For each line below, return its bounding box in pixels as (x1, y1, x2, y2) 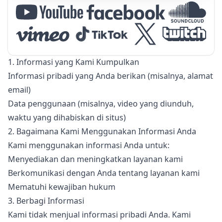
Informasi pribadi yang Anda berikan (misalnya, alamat (8, 70, 213, 81)
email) (8, 84, 31, 95)
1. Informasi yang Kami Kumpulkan (8, 56, 139, 67)
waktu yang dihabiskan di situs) (8, 112, 126, 123)
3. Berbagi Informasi (8, 195, 84, 206)
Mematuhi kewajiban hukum (8, 181, 115, 192)
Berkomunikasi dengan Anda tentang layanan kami (8, 167, 200, 178)
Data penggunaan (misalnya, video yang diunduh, (8, 98, 194, 109)
